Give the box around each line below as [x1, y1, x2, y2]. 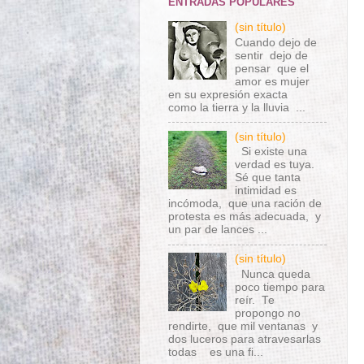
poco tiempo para [235, 281, 326, 293]
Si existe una [235, 145, 308, 158]
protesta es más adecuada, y [168, 210, 321, 223]
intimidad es [235, 184, 297, 197]
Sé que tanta [235, 171, 301, 184]
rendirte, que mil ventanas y [168, 320, 318, 332]
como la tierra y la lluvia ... [168, 101, 305, 114]
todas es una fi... [168, 346, 263, 358]
